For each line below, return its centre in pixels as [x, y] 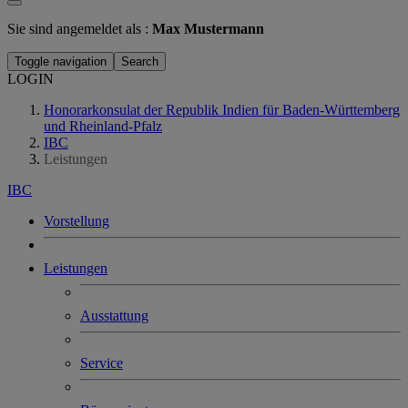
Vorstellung [76, 221]
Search [140, 61]
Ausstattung [114, 316]
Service [102, 363]
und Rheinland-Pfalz [103, 126]
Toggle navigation [61, 61]
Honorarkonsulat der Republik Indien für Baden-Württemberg [222, 110]
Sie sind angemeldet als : [80, 29]
